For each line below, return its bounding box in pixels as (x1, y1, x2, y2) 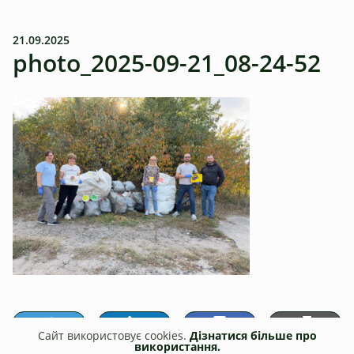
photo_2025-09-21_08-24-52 (13, 47, 321, 79)
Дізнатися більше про (189, 328, 317, 343)
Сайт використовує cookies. (37, 328, 190, 343)
